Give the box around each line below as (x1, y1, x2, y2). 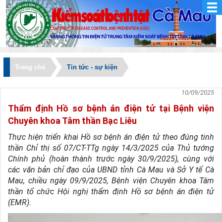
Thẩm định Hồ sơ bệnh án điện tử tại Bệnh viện (8, 103, 214, 113)
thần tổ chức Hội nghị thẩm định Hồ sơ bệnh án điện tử (8, 187, 214, 196)
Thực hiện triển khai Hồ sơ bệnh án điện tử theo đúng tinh (8, 132, 214, 142)
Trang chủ (15, 63, 46, 71)
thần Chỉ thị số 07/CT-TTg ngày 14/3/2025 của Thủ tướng (8, 143, 214, 153)
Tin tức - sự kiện (67, 63, 117, 71)
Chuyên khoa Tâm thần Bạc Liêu (8, 115, 137, 126)
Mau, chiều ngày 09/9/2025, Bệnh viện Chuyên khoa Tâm (8, 176, 214, 185)
